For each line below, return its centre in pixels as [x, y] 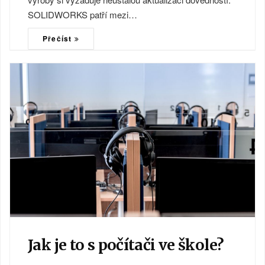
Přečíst [59, 38]
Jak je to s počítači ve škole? [126, 245]
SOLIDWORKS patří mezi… [83, 14]
